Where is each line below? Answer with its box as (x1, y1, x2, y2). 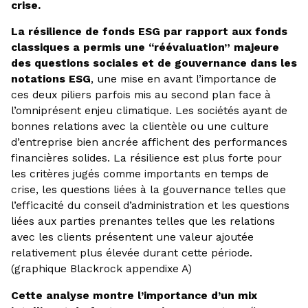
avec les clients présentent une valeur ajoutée (10, 230, 254, 244)
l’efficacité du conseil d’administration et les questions (10, 199, 289, 212)
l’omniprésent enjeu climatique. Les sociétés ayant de (10, 104, 287, 118)
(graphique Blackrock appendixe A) (10, 262, 192, 276)
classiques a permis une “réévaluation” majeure (10, 41, 279, 54)
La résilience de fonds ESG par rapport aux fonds (10, 25, 287, 38)
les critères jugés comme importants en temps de (10, 167, 269, 181)
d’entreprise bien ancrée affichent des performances (10, 135, 287, 149)
